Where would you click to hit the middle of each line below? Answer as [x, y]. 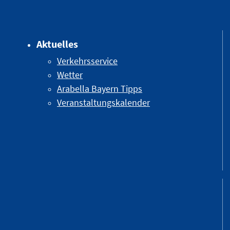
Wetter [70, 74]
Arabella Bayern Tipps [100, 88]
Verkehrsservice [87, 61]
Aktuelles [57, 44]
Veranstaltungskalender [103, 102]
